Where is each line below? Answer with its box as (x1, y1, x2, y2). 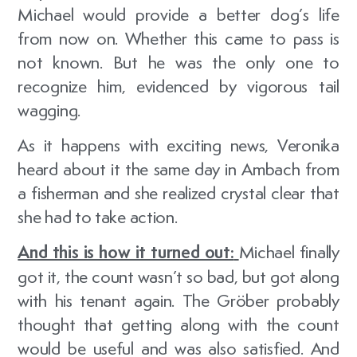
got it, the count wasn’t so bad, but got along (18, 265, 339, 288)
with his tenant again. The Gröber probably (18, 289, 339, 312)
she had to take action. (18, 206, 178, 229)
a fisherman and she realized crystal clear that (18, 182, 339, 205)
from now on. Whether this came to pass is (18, 26, 339, 49)
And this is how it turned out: (18, 241, 234, 265)
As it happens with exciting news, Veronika (18, 134, 339, 157)
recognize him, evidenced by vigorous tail (18, 74, 339, 97)
